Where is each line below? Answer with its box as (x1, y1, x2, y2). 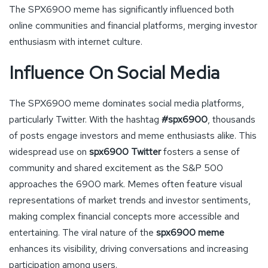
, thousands (208, 112, 255, 126)
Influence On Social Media (9, 60, 220, 84)
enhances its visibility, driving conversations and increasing (9, 242, 248, 255)
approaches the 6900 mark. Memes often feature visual (9, 177, 242, 190)
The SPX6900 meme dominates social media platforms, (9, 96, 244, 109)
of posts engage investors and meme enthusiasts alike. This (9, 129, 257, 142)
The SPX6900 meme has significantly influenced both (9, 2, 234, 16)
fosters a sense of (161, 145, 240, 158)
